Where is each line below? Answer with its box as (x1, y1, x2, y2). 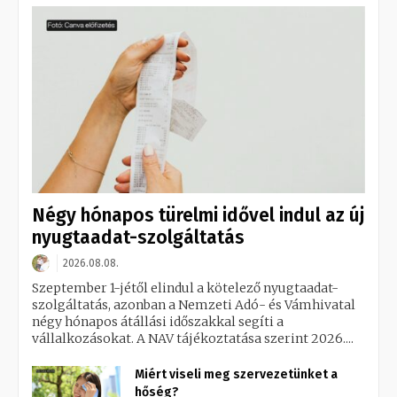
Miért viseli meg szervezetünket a (135, 367, 338, 383)
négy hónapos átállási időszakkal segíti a (32, 314, 284, 331)
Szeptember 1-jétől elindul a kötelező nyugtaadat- (32, 280, 339, 297)
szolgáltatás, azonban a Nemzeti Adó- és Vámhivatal (32, 297, 355, 314)
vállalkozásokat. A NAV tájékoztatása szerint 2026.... (32, 331, 354, 347)
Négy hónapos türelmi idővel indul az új (32, 204, 364, 228)
